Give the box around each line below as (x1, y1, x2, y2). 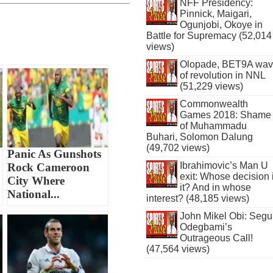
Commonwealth (179, 99, 248, 109)
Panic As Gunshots (7, 147, 102, 161)
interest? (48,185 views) (146, 193, 250, 204)
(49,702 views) (146, 143, 210, 153)
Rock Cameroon (7, 161, 90, 174)
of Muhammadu (179, 121, 247, 131)
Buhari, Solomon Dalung (146, 132, 253, 142)
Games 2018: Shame (179, 110, 271, 120)
